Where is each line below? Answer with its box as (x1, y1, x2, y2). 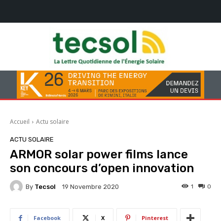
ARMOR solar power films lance (10, 147, 188, 162)
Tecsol (35, 183, 56, 190)
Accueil (10, 117, 30, 126)
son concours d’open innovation (10, 161, 194, 176)
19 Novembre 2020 (62, 183, 119, 191)
